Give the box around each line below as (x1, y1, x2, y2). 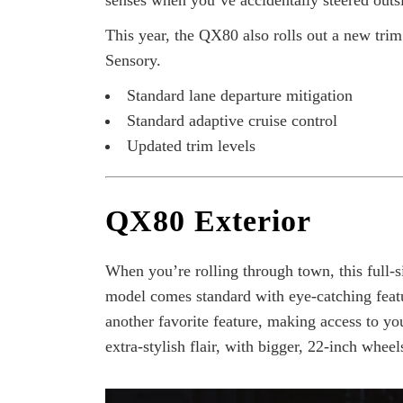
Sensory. (105, 51, 161, 70)
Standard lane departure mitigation (127, 86, 353, 105)
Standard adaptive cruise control (127, 112, 337, 130)
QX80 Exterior (105, 203, 311, 238)
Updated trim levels (127, 137, 255, 156)
